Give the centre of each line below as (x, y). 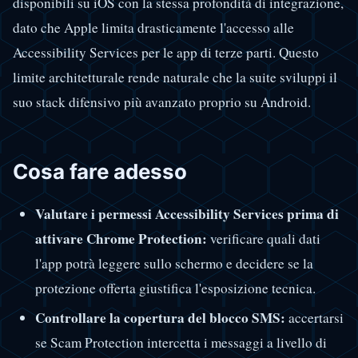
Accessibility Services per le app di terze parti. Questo (166, 53)
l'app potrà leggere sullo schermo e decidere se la (174, 263)
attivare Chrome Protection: (121, 238)
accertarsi (314, 317)
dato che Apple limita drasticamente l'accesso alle (153, 28)
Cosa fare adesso (100, 172)
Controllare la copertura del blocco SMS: (160, 317)
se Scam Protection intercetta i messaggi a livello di (181, 342)
